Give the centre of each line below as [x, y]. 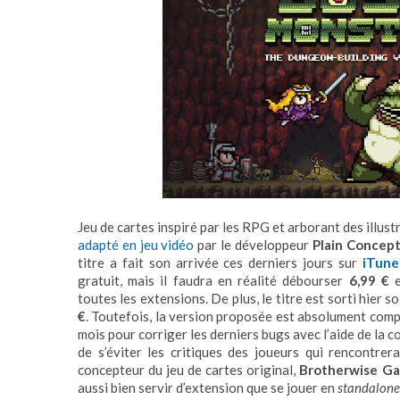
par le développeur [253, 245]
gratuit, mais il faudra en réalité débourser [213, 281]
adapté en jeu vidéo [136, 245]
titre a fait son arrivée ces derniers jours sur [220, 263]
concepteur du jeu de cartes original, [189, 370]
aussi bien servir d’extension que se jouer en [208, 388]
